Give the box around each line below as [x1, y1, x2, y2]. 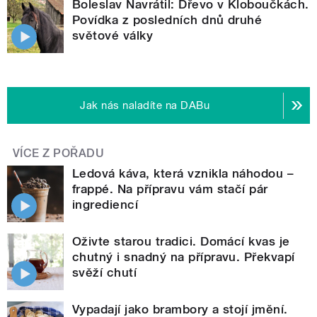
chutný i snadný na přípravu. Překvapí [72, 250, 295, 265]
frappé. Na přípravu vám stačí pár [72, 182, 268, 197]
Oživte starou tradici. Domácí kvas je [72, 234, 290, 249]
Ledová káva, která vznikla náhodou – [72, 166, 294, 181]
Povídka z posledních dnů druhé [72, 13, 263, 28]
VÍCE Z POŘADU [13, 146, 105, 161]
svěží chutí [72, 265, 137, 280]
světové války [72, 28, 154, 43]
